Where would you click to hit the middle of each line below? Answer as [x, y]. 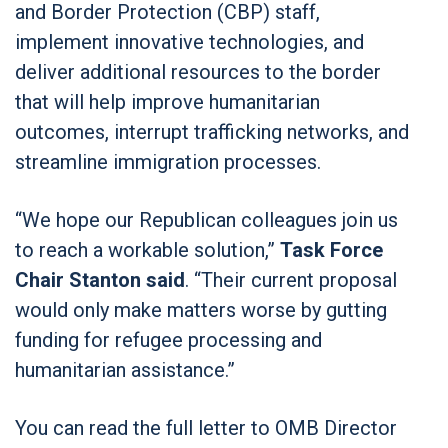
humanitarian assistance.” [125, 369]
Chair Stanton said [100, 279]
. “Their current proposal [291, 279]
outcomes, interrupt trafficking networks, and [212, 131]
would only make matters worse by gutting [201, 309]
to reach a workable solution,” [147, 249]
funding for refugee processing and [168, 339]
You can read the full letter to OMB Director [206, 427]
